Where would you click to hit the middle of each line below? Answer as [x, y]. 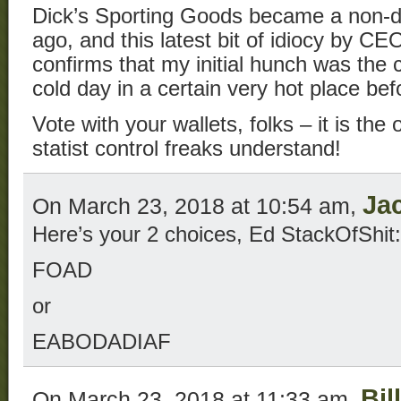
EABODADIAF [102, 341]
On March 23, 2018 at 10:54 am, [197, 205]
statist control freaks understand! [187, 148]
